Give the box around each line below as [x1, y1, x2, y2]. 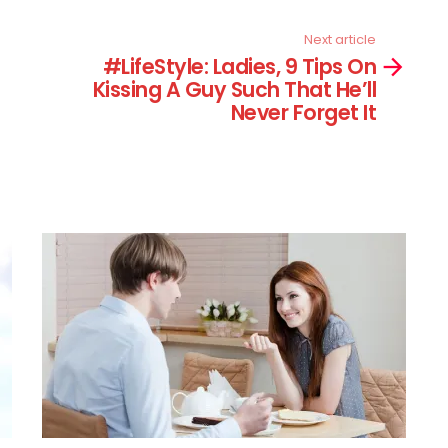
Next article [304, 30, 376, 50]
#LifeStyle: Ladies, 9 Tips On [103, 51, 376, 81]
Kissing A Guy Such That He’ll [93, 74, 376, 104]
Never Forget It [230, 97, 376, 127]
